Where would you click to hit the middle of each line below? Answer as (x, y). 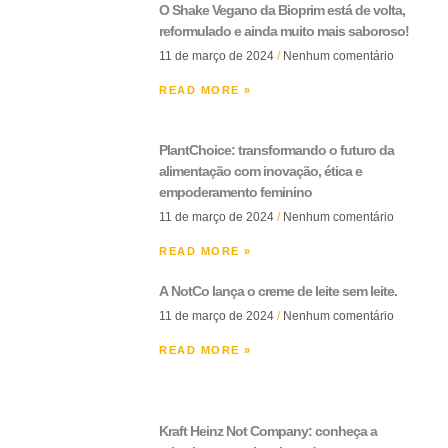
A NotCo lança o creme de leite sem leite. (278, 290)
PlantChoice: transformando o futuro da (276, 149)
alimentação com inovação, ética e (260, 170)
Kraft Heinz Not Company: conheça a (268, 430)
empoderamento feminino (235, 191)
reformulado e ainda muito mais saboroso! (284, 30)
